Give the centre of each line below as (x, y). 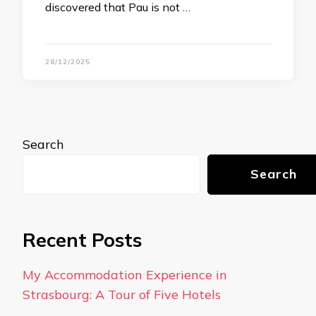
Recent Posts (82, 240)
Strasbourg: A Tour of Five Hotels (122, 295)
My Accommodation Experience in (125, 275)
